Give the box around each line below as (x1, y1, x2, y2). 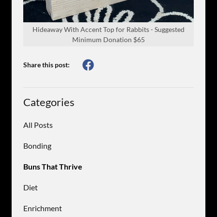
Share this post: (23, 61, 70, 69)
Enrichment (23, 203, 62, 213)
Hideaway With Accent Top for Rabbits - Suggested (32, 25, 185, 33)
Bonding (23, 140, 51, 150)
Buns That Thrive (23, 161, 82, 171)
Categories (23, 95, 75, 108)
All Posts (23, 120, 53, 129)
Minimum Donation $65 (72, 35, 145, 44)
